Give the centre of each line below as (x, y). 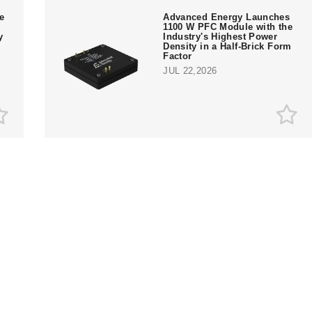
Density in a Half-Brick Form (227, 46)
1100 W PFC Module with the (228, 26)
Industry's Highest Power (220, 36)
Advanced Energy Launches (227, 17)
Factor (178, 56)
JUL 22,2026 (190, 70)
